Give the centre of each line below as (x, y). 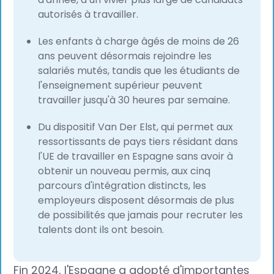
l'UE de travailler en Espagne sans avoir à (136, 157)
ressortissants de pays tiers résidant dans (138, 142)
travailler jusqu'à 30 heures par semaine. (134, 100)
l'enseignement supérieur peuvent (120, 86)
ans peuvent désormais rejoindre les (125, 56)
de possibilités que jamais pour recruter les (141, 215)
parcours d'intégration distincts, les (122, 186)
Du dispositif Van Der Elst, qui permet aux (136, 127)
